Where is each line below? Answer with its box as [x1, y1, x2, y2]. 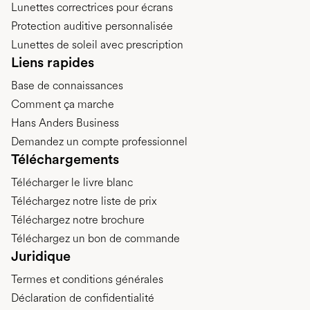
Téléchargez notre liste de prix [11, 194, 157, 208]
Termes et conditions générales [11, 272, 163, 286]
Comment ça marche [11, 97, 114, 111]
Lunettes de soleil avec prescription [11, 37, 183, 51]
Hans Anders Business [11, 116, 119, 129]
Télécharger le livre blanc [11, 175, 133, 189]
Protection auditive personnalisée [11, 19, 173, 33]
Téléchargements [11, 150, 119, 167]
